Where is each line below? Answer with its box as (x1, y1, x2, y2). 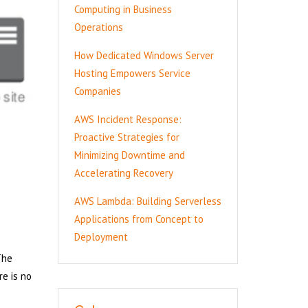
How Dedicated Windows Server (74, 49, 214, 62)
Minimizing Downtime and (74, 148, 185, 162)
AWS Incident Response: (74, 113, 181, 126)
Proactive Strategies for (74, 131, 179, 144)
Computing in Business (74, 3, 172, 16)
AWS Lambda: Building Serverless (74, 195, 221, 208)
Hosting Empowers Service (74, 67, 190, 80)
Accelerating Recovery (74, 166, 173, 179)
